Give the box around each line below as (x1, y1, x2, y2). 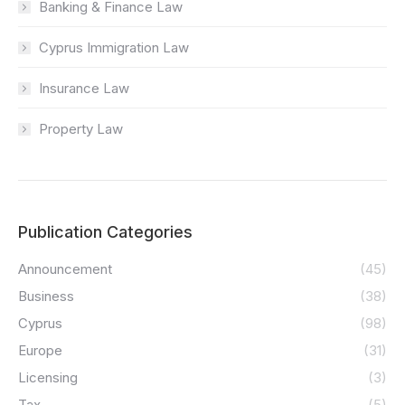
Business (18, 287, 74, 305)
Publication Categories (18, 222, 193, 241)
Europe (18, 342, 62, 359)
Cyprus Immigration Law (39, 39, 189, 56)
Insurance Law (39, 80, 129, 97)
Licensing (18, 369, 78, 386)
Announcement (18, 260, 112, 278)
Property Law (39, 120, 123, 137)
